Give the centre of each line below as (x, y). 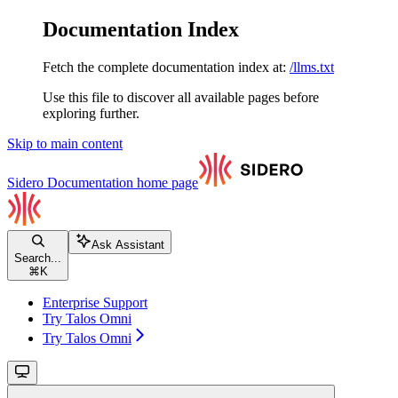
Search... (38, 258)
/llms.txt (312, 67)
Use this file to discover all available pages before (181, 97)
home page (166, 182)
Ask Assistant (128, 244)
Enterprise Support (95, 302)
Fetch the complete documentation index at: (164, 67)
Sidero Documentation (70, 182)
